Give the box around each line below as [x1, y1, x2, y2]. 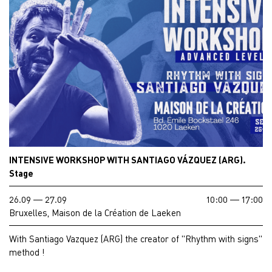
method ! [9, 246, 44, 258]
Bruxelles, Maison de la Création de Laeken [9, 207, 181, 219]
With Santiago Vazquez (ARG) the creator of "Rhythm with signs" [9, 233, 262, 245]
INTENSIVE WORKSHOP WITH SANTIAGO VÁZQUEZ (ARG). [9, 154, 246, 166]
